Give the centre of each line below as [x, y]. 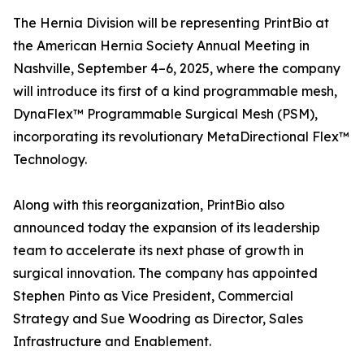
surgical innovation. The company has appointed [165, 273]
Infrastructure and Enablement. [112, 342]
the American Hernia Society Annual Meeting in [161, 46]
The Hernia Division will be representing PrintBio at [171, 23]
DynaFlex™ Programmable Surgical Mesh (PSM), [165, 114]
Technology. [50, 160]
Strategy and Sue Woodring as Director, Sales [158, 319]
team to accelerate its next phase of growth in [158, 251]
